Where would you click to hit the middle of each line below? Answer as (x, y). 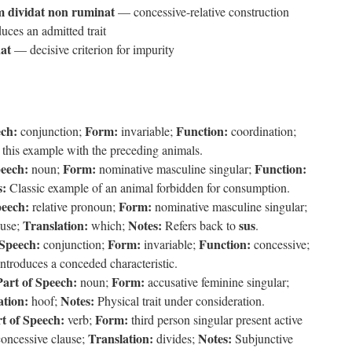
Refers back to (200, 225)
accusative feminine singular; (217, 282)
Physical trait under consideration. (180, 301)
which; (108, 225)
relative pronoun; (74, 206)
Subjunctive (262, 338)
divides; (176, 338)
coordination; (262, 131)
